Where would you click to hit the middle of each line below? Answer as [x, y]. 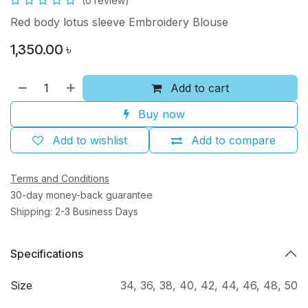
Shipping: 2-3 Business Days [74, 212]
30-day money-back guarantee [81, 195]
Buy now [159, 114]
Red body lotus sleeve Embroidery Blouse [119, 22]
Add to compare [233, 141]
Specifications [47, 253]
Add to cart [198, 88]
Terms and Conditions [60, 179]
